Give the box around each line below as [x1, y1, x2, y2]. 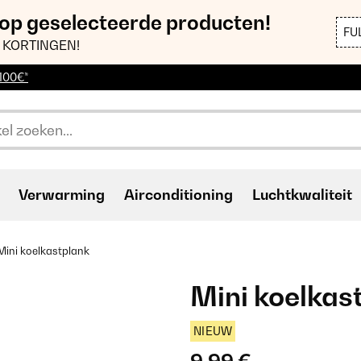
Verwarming [19, 186, 105, 203]
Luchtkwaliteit [252, 186, 352, 203]
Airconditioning [124, 186, 233, 203]
